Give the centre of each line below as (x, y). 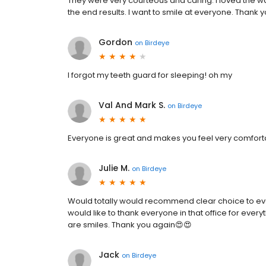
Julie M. (114, 168)
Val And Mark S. (132, 105)
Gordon (115, 42)
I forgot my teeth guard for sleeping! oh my (150, 75)
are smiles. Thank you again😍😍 (130, 225)
